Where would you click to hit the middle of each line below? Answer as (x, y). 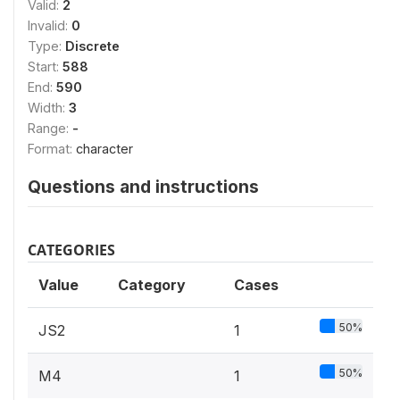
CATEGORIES (71, 250)
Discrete (92, 46)
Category (152, 285)
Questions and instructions (143, 187)
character (104, 149)
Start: (45, 67)
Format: (52, 149)
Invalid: (50, 25)
